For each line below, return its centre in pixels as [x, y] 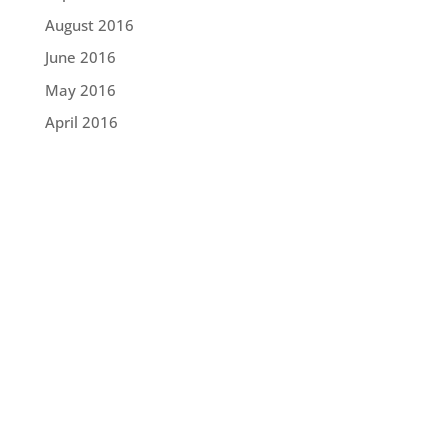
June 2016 [80, 57]
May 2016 [80, 89]
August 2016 [89, 24]
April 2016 [81, 122]
